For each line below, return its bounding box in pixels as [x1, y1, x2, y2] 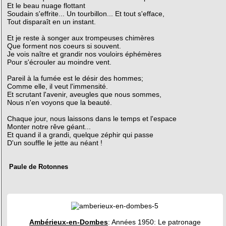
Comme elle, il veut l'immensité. [7, 82, 108, 90]
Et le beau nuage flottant [7, 1, 85, 10]
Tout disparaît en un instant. [7, 17, 96, 26]
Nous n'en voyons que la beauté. [7, 98, 112, 106]
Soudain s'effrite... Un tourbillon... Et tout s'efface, [7, 9, 164, 18]
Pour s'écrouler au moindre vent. [7, 58, 111, 66]
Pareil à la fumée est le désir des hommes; [7, 74, 143, 82]
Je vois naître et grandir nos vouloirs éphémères [7, 49, 161, 58]
